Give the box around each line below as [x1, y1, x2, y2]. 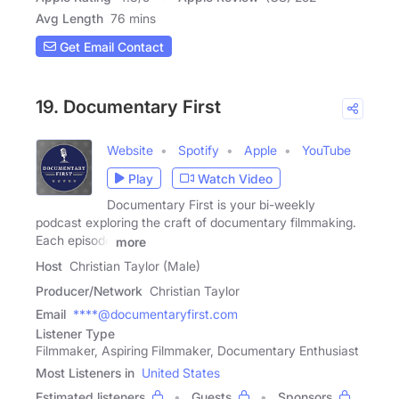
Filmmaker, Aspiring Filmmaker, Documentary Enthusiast [36, 343, 359, 359]
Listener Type [36, 326, 115, 342]
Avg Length [36, 11, 103, 27]
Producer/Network [36, 283, 142, 299]
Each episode [36, 232, 112, 248]
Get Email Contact [56, 38, 164, 54]
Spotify [178, 142, 219, 159]
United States [142, 365, 220, 381]
